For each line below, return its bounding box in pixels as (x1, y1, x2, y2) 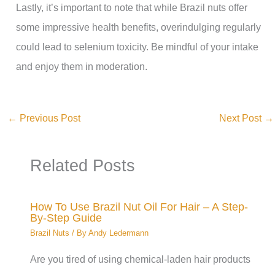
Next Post (219, 112, 264, 124)
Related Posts (30, 156, 136, 176)
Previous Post (17, 112, 80, 124)
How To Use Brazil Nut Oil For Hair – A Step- (30, 199, 249, 213)
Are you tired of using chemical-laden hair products (30, 254, 251, 265)
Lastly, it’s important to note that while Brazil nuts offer (16, 1, 248, 13)
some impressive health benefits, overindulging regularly (16, 21, 261, 33)
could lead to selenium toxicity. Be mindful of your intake (16, 41, 259, 52)
